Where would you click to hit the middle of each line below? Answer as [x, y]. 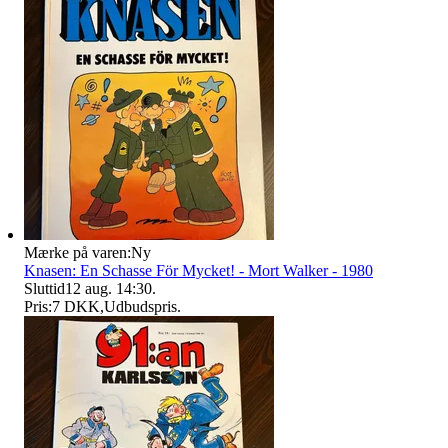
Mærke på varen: [77, 252]
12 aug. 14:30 [108, 288]
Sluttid [44, 288]
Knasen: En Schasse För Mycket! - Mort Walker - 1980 [198, 270]
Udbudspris [140, 306]
